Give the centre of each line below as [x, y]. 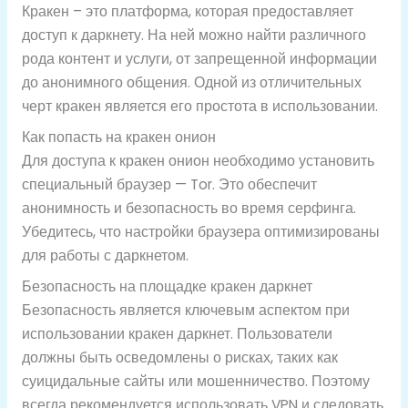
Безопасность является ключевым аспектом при [185, 310]
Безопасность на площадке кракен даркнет [167, 286]
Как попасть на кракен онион [118, 137]
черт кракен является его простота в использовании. [199, 107]
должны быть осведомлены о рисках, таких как [179, 357]
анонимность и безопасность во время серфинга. [189, 208]
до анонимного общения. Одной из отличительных [191, 83]
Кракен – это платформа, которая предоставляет [187, 12]
